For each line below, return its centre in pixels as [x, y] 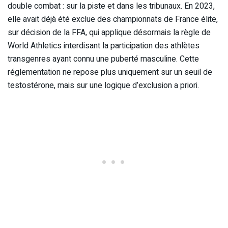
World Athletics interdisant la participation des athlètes [104, 46]
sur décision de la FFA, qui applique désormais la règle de [109, 33]
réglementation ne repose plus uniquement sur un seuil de [110, 73]
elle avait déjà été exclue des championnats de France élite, [113, 20]
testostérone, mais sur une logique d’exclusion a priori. [103, 86]
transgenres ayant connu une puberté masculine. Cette [103, 59]
